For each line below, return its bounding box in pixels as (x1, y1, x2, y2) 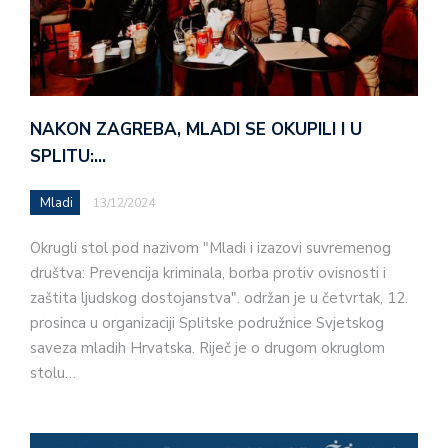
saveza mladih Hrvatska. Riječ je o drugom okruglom (30, 337, 385, 358)
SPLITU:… (30, 144, 106, 168)
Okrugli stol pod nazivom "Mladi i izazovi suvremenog (30, 237, 391, 258)
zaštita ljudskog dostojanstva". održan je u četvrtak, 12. (30, 287, 408, 308)
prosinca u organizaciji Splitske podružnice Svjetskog (30, 312, 384, 333)
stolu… (30, 362, 76, 383)
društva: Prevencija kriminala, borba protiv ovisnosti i (30, 262, 386, 283)
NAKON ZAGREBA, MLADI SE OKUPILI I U (30, 117, 362, 141)
